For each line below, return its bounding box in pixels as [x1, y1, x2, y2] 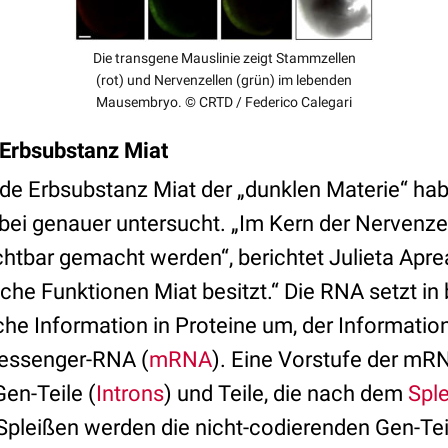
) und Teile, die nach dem [164, 381, 408, 406]
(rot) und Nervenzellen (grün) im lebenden [96, 72, 352, 88]
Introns [96, 381, 164, 406]
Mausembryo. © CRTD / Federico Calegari [96, 94, 352, 110]
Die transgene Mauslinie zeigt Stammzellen [92, 50, 356, 66]
